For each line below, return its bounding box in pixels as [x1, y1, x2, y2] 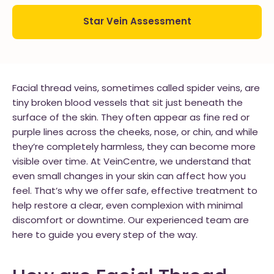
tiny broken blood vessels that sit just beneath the [12, 99, 243, 108]
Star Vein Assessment [83, 18, 191, 27]
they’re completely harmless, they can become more [12, 143, 256, 152]
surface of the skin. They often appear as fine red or [12, 114, 250, 123]
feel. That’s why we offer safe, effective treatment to [12, 187, 257, 196]
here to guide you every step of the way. [12, 231, 198, 240]
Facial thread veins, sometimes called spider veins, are [12, 84, 260, 94]
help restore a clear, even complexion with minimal [12, 202, 243, 211]
